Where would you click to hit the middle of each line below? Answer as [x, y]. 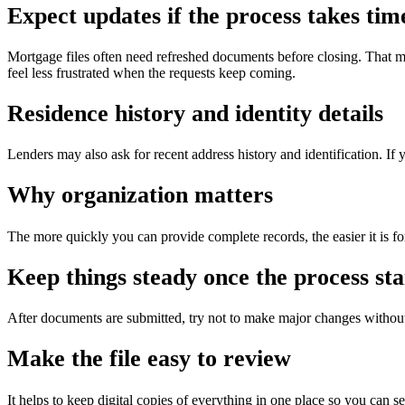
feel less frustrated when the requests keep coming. [151, 72]
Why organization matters [140, 195]
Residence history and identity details [195, 113]
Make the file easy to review [149, 359]
